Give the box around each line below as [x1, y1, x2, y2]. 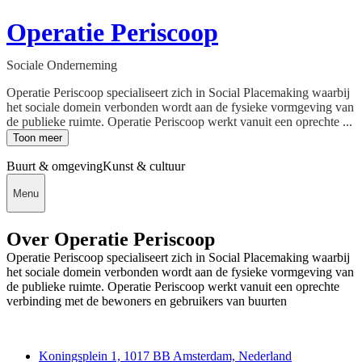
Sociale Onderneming [6, 58, 117, 73]
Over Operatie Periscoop [6, 228, 215, 250]
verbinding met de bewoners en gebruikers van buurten [6, 293, 287, 308]
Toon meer [13, 132, 62, 145]
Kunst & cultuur [103, 159, 185, 174]
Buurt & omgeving [6, 159, 103, 174]
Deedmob [6, 321, 59, 335]
